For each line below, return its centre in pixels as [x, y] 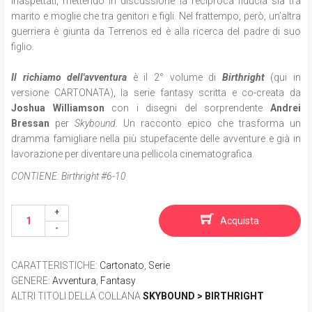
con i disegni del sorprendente [187, 108]
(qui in [286, 77]
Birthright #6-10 [93, 176]
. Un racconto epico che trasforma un [208, 123]
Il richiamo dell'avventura [69, 77]
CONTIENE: [35, 176]
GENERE [30, 280]
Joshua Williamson [58, 108]
